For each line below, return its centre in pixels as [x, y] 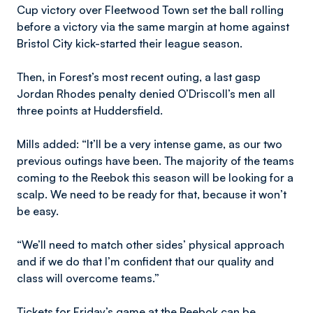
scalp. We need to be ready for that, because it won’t [152, 194]
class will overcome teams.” [88, 278]
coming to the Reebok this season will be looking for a [155, 177]
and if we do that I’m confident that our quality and [145, 261]
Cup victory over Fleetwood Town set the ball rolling [150, 10]
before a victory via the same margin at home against [153, 27]
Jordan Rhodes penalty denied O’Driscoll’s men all [146, 94]
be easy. [38, 211]
